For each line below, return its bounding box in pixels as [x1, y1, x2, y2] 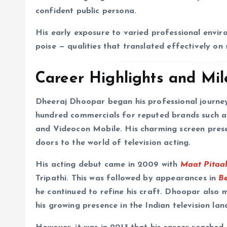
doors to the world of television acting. [35, 139, 191, 147]
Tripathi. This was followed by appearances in [35, 174, 219, 183]
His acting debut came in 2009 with [35, 161, 180, 169]
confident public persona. [35, 7, 137, 16]
